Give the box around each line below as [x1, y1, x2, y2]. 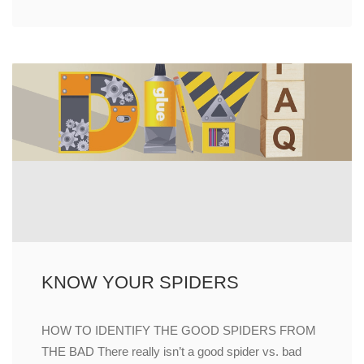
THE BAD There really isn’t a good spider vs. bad [41, 344, 301, 359]
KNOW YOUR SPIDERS [41, 272, 239, 293]
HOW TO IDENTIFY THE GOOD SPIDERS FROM [41, 323, 316, 338]
